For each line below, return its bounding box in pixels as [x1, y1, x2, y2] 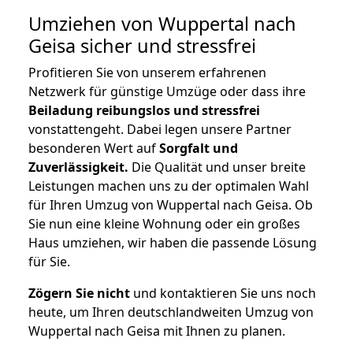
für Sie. [28, 253, 70, 271]
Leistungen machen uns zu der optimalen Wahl [28, 177, 309, 195]
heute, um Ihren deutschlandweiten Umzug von [28, 303, 314, 321]
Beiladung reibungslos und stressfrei [28, 102, 260, 120]
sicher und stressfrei [76, 33, 256, 59]
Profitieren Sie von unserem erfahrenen [28, 64, 266, 82]
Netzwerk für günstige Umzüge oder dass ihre [28, 83, 306, 101]
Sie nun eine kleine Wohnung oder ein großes [28, 215, 300, 233]
